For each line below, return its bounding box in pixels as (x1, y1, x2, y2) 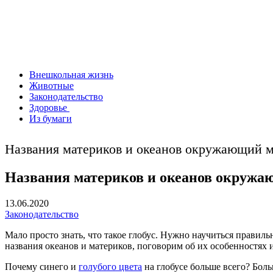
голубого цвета (79, 261, 142, 272)
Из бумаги (29, 113, 72, 124)
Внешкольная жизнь (29, 69, 113, 80)
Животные (29, 80, 74, 91)
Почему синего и (5, 261, 79, 272)
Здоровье (29, 102, 69, 113)
